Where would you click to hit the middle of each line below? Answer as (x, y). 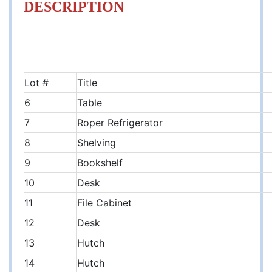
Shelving (98, 143)
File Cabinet (104, 203)
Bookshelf (100, 163)
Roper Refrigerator (120, 123)
